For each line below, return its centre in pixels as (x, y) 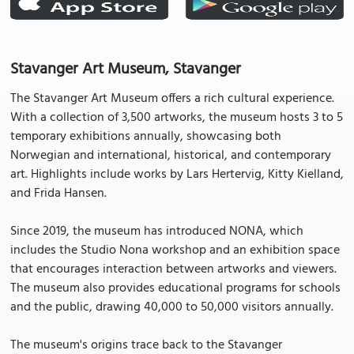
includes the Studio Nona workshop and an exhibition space (175, 250)
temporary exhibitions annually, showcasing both (146, 137)
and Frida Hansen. (58, 194)
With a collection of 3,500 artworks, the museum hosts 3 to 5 (177, 118)
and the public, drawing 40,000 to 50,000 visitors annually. (172, 307)
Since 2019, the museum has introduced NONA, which (157, 232)
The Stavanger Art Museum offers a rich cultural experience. (172, 99)
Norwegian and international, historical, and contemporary (171, 156)
